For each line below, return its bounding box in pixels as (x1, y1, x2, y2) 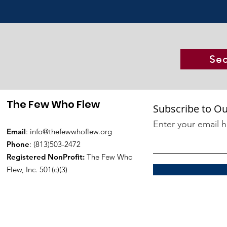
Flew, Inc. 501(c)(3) (7, 165, 67, 174)
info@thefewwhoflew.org (30, 127, 112, 136)
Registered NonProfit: (7, 152, 85, 162)
